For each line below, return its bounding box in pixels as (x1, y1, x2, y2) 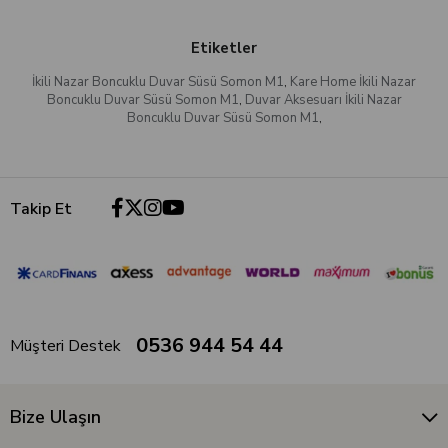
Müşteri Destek (10, 335, 121, 358)
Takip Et (10, 197, 72, 220)
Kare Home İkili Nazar (290, 72, 416, 91)
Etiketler (191, 37, 257, 58)
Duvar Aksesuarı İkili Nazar (244, 90, 402, 109)
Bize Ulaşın (10, 405, 101, 430)
